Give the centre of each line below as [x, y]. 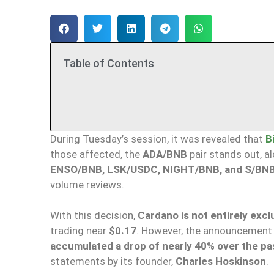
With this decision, [94, 216]
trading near [80, 231]
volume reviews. [87, 184]
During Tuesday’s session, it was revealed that [157, 139]
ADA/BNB [165, 154]
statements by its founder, [113, 261]
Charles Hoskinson [221, 261]
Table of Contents [109, 63]
